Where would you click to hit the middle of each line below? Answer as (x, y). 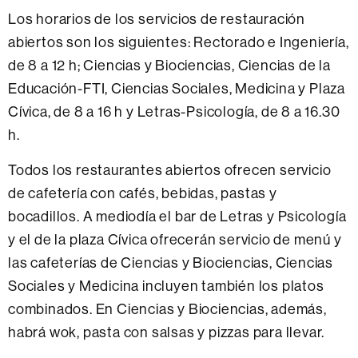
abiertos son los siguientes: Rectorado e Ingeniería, (179, 42)
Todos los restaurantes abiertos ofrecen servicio (170, 169)
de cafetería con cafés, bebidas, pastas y (143, 193)
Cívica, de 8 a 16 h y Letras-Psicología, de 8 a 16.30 (174, 111)
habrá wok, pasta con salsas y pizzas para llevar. (167, 332)
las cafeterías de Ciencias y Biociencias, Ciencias (171, 262)
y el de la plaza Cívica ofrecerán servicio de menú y (175, 239)
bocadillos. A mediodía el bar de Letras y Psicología (177, 216)
